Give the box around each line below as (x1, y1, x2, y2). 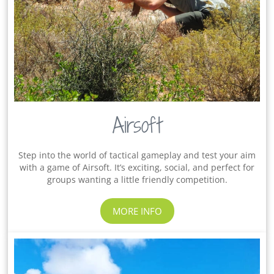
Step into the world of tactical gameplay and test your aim (18, 149, 256, 161)
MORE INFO (112, 204, 162, 217)
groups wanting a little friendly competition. (46, 173, 228, 185)
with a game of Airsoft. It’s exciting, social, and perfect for (20, 161, 254, 173)
